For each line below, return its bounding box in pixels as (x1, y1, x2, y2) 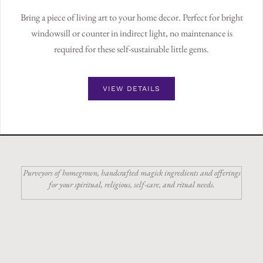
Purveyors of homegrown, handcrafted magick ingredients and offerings (22, 167, 241, 178)
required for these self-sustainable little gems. (54, 43, 209, 56)
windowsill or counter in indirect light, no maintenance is (31, 27, 232, 40)
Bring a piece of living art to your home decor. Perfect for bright (20, 11, 243, 24)
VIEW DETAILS (103, 85, 160, 93)
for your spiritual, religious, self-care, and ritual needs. (48, 179, 215, 190)
